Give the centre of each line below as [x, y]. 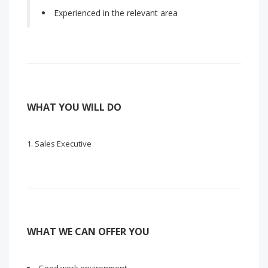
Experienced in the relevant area [116, 13]
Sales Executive [63, 144]
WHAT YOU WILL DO [74, 107]
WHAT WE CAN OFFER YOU [88, 232]
